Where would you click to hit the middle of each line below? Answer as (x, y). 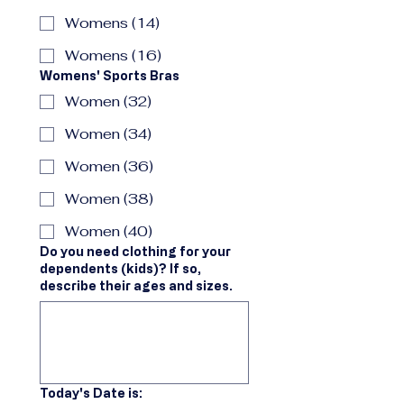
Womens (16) (113, 55)
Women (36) (109, 166)
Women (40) (109, 231)
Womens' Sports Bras (110, 75)
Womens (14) (112, 23)
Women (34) (108, 134)
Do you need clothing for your (135, 251)
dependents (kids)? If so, (120, 268)
